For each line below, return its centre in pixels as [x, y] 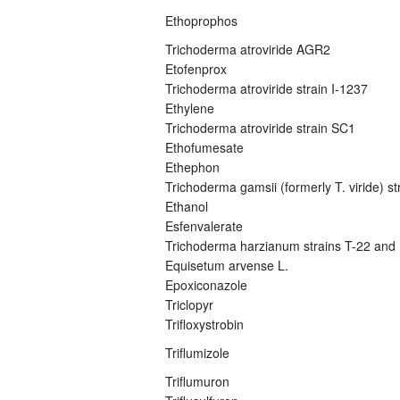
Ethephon [192, 167]
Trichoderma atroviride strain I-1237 [266, 88]
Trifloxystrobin [204, 324]
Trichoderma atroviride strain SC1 [260, 127]
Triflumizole [197, 352]
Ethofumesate [204, 147]
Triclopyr [189, 304]
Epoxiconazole [206, 284]
